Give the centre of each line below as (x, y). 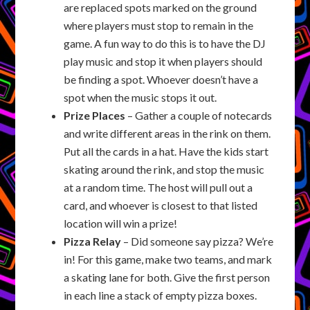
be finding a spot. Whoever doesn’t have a (161, 79)
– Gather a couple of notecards (199, 115)
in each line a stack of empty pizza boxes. (161, 295)
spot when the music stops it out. (140, 97)
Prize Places (95, 115)
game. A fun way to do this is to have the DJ (165, 43)
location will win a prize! (121, 223)
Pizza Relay (93, 241)
